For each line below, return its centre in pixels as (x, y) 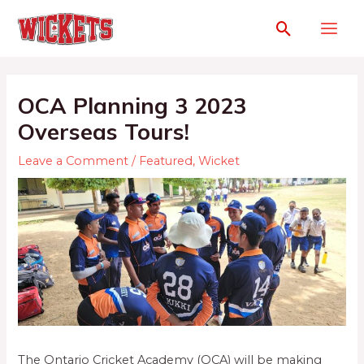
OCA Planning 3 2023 (132, 106)
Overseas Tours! (104, 132)
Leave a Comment (74, 161)
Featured (166, 161)
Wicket (219, 161)
